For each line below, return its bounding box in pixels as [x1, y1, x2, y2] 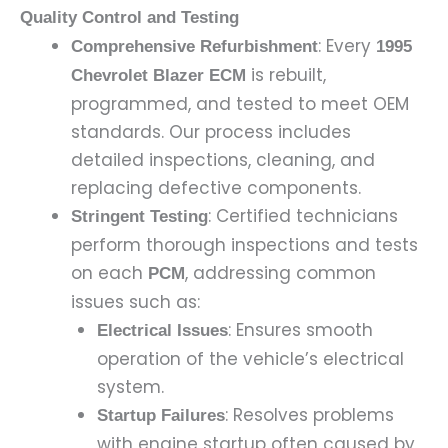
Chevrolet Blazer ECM [71, 65, 246, 85]
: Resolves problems [224, 402, 394, 427]
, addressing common [185, 260, 376, 285]
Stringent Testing [71, 206, 208, 226]
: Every [318, 33, 376, 58]
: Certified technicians [208, 203, 398, 228]
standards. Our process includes [71, 119, 351, 144]
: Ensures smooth [227, 317, 373, 342]
